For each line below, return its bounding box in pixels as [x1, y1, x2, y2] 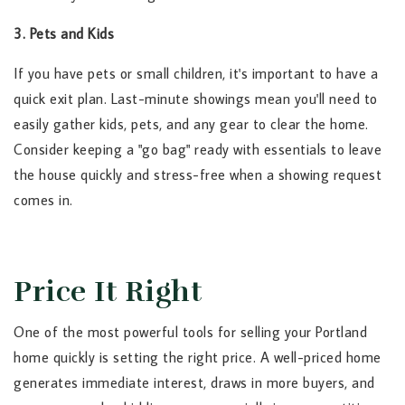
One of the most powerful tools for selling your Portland [14, 323, 367, 342]
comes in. [14, 191, 73, 210]
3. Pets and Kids [14, 24, 114, 43]
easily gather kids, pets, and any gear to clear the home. [14, 115, 369, 134]
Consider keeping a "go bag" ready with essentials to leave [14, 140, 381, 159]
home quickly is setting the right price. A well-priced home [14, 348, 381, 367]
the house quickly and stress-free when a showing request [14, 165, 381, 184]
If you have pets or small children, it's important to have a [14, 64, 378, 83]
